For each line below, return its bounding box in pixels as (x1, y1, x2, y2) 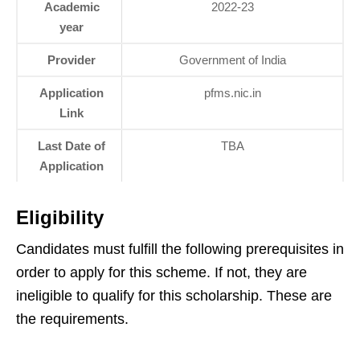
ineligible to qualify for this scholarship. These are (16, 288, 332, 305)
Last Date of (38, 139, 105, 153)
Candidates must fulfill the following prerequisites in (16, 241, 344, 258)
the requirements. (16, 311, 129, 328)
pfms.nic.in (203, 86, 261, 100)
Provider (47, 53, 96, 67)
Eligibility (16, 207, 104, 229)
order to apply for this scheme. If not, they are (16, 264, 307, 281)
